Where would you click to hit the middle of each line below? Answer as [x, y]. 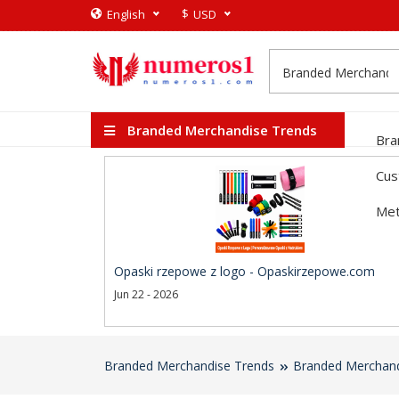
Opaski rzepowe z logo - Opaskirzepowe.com [244, 271]
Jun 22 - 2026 [146, 294]
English [126, 14]
